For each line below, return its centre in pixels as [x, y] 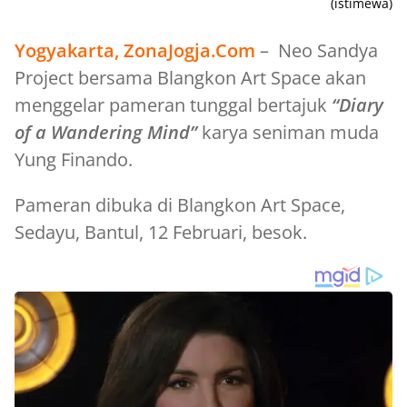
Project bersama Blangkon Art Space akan [190, 77]
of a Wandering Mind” [106, 132]
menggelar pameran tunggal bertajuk [173, 104]
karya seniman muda [288, 132]
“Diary [357, 104]
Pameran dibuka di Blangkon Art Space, [180, 204]
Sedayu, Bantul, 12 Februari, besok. [161, 232]
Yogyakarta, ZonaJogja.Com [135, 50]
